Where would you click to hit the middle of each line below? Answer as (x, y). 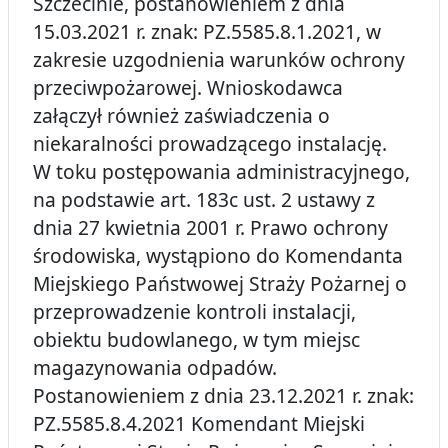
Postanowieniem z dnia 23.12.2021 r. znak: (223, 396)
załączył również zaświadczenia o (181, 116)
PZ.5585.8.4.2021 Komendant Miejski (199, 424)
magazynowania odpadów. (155, 368)
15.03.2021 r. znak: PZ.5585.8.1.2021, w (207, 32)
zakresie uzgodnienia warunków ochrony (219, 60)
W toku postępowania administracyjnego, (221, 172)
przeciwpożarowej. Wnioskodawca (188, 88)
